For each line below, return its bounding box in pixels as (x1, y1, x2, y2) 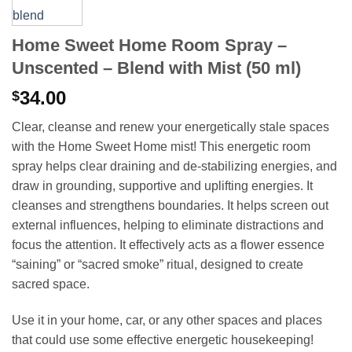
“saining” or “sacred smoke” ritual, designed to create (12, 258, 303, 272)
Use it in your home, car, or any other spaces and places (12, 313, 322, 327)
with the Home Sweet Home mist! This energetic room (12, 140, 310, 154)
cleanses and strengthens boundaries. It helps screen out (12, 199, 328, 213)
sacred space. (12, 277, 90, 291)
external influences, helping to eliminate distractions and (12, 218, 324, 233)
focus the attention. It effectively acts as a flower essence (12, 238, 324, 252)
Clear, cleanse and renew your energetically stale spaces (12, 120, 329, 134)
